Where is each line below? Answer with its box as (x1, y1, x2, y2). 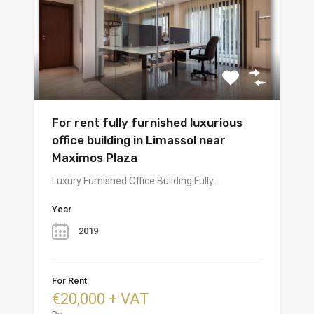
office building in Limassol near (52, 133, 226, 148)
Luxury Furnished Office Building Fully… (52, 175, 219, 187)
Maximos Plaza (52, 151, 137, 165)
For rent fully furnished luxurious (52, 116, 243, 130)
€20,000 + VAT (52, 290, 149, 308)
